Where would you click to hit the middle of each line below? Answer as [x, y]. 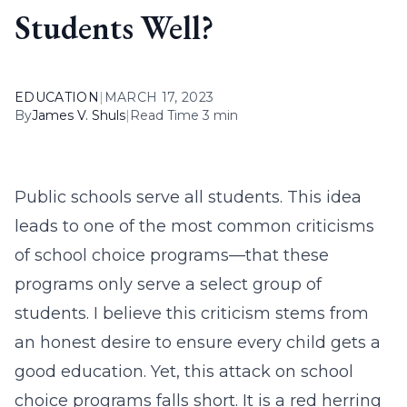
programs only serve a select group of [168, 284]
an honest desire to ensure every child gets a [198, 342]
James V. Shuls [79, 115]
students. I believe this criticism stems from [192, 313]
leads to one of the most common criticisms [194, 226]
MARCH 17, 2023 [159, 97]
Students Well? [114, 28]
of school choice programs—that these [172, 255]
